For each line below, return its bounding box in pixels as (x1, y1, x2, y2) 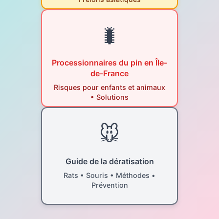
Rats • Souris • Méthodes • (64, 171, 155, 180)
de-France (90, 68, 129, 78)
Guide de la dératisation (65, 156, 154, 167)
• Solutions (90, 92, 129, 101)
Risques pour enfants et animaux (54, 83, 165, 91)
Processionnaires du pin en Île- (52, 57, 167, 67)
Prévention (91, 181, 128, 190)
